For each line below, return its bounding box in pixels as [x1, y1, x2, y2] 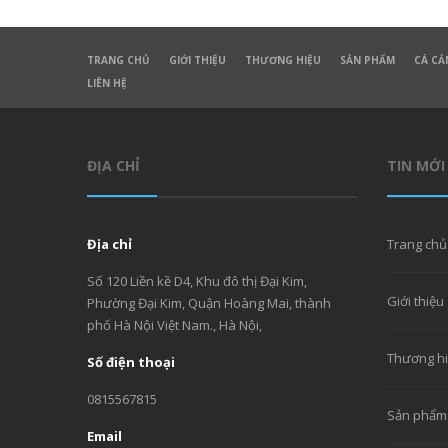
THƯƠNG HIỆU [245, 53, 321, 68]
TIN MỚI [387, 156, 445, 176]
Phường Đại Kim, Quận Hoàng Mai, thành [87, 294, 331, 313]
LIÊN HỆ [87, 76, 127, 91]
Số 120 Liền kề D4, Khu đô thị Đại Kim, [87, 272, 307, 291]
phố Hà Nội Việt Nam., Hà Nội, [87, 316, 262, 335]
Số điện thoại [87, 353, 175, 372]
